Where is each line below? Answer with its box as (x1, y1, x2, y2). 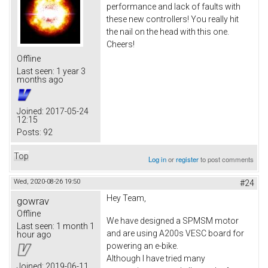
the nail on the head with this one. (106, 27, 229, 37)
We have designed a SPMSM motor (106, 216, 239, 226)
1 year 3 (54, 66, 86, 77)
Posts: (17, 127, 41, 138)
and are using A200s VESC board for (106, 229, 244, 239)
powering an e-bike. (106, 241, 178, 251)
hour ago (17, 230, 51, 240)
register (176, 154, 199, 165)
